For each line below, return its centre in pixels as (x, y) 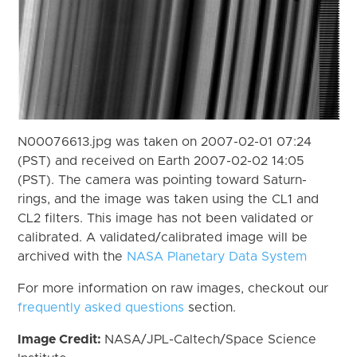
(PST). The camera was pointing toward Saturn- (163, 180)
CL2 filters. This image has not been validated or (166, 218)
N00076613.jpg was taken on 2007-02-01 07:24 (165, 141)
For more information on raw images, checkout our (173, 288)
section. (210, 307)
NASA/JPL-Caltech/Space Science (211, 339)
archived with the (73, 256)
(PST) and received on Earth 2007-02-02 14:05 (161, 161)
